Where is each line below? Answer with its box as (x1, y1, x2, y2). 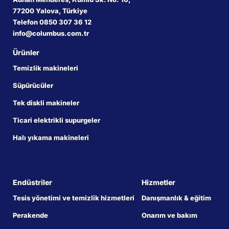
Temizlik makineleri (12, 63, 78, 72)
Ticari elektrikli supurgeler (12, 116, 100, 124)
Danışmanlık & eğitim (142, 194, 212, 202)
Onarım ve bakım (142, 211, 198, 220)
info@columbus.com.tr (12, 29, 89, 37)
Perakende (12, 211, 48, 220)
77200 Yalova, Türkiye (12, 7, 87, 15)
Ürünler (12, 48, 39, 57)
